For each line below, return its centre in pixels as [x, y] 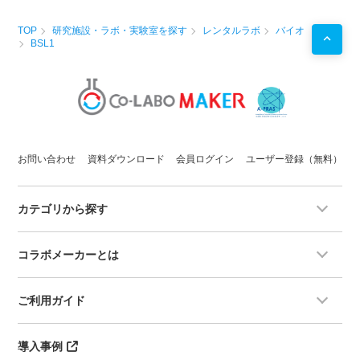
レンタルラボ [232, 31]
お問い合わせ [47, 158]
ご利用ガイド [52, 300]
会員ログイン [205, 158]
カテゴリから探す [63, 208]
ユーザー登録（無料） [294, 158]
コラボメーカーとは [69, 254]
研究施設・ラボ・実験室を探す [120, 31]
